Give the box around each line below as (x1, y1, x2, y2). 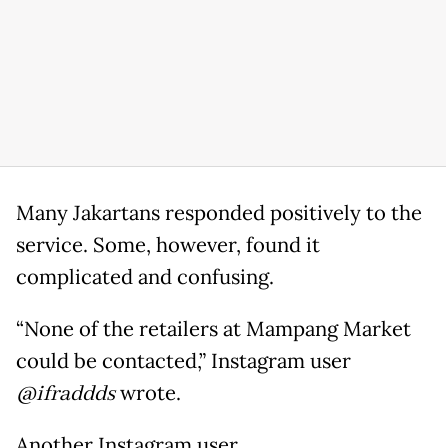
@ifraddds (16, 379, 115, 408)
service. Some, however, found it (16, 231, 320, 258)
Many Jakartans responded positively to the (16, 199, 422, 226)
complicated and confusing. (16, 263, 274, 290)
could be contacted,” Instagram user (16, 347, 351, 374)
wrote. (115, 379, 181, 406)
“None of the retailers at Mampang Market (16, 315, 411, 342)
